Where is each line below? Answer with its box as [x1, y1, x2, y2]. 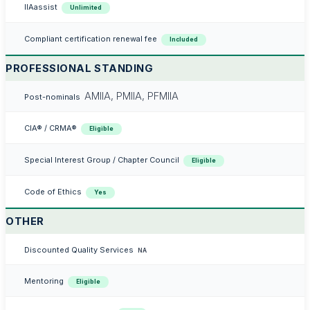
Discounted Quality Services [24, 244, 134, 255]
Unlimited [70, 3, 102, 11]
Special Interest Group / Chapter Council [24, 154, 179, 165]
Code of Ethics [24, 186, 82, 197]
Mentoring [24, 275, 64, 286]
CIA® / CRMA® [24, 122, 77, 133]
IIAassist [24, 1, 57, 12]
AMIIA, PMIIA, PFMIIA [84, 89, 179, 102]
